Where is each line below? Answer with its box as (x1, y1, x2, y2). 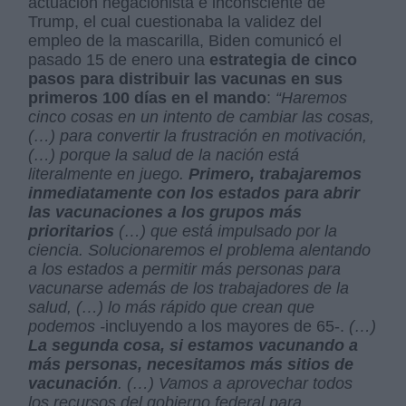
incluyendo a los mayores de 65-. (105, 316, 345, 335)
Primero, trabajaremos (188, 164, 362, 183)
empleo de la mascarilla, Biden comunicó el (28, 31, 343, 50)
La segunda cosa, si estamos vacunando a (28, 335, 359, 354)
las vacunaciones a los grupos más (28, 202, 303, 221)
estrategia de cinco (209, 50, 358, 69)
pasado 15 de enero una (28, 50, 210, 69)
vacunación (28, 373, 119, 392)
